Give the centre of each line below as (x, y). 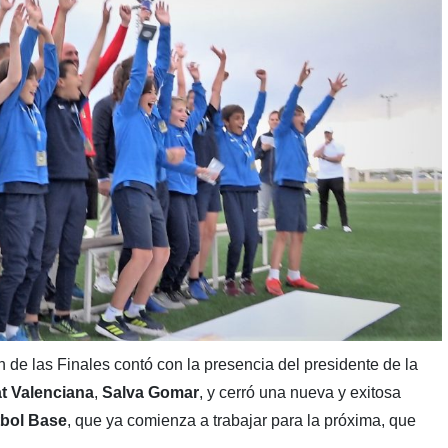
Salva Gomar (150, 392)
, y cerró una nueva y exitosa (299, 392)
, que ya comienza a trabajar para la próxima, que (241, 420)
